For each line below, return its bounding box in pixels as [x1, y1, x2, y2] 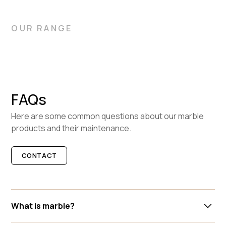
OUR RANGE [11, 22, 73, 34]
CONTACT [21, 150, 58, 160]
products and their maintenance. [11, 122, 132, 134]
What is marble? [11, 200, 75, 211]
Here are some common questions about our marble [11, 110, 204, 122]
